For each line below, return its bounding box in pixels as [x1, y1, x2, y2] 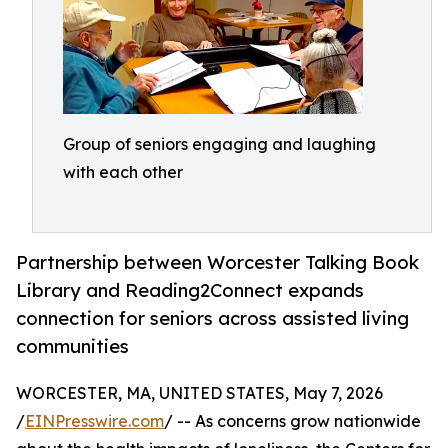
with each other [63, 162, 183, 182]
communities [16, 335, 129, 358]
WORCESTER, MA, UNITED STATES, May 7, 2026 [16, 383, 383, 404]
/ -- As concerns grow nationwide [164, 411, 421, 432]
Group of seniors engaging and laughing [63, 134, 376, 154]
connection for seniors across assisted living [16, 307, 409, 330]
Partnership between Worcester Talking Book [16, 251, 419, 274]
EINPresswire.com [25, 411, 164, 432]
